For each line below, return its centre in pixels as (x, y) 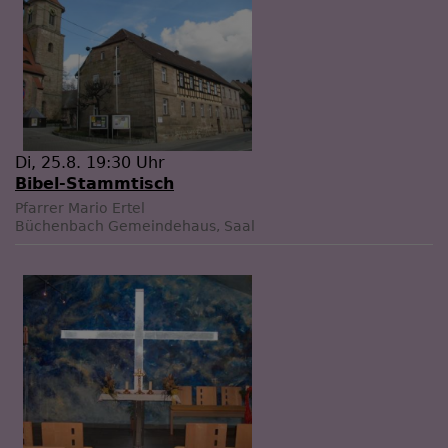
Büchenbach (59, 225)
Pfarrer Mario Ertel (80, 207)
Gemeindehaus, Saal (181, 225)
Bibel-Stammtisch (94, 183)
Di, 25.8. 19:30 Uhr (90, 162)
